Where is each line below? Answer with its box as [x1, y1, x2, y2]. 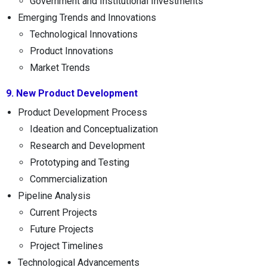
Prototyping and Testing [30, 156, 129, 168]
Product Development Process [18, 106, 147, 118]
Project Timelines [30, 240, 103, 252]
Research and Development [30, 139, 145, 151]
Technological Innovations [30, 28, 138, 40]
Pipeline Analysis [18, 190, 91, 201]
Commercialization [30, 173, 107, 185]
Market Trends [30, 61, 90, 73]
